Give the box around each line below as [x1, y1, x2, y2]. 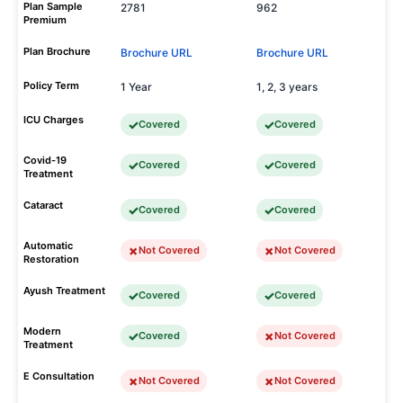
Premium [23, 13, 67, 26]
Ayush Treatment [23, 284, 105, 297]
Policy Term [23, 79, 79, 92]
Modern [23, 325, 61, 337]
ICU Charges [23, 113, 84, 126]
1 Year [121, 80, 152, 94]
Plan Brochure [23, 45, 91, 58]
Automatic [23, 239, 73, 252]
